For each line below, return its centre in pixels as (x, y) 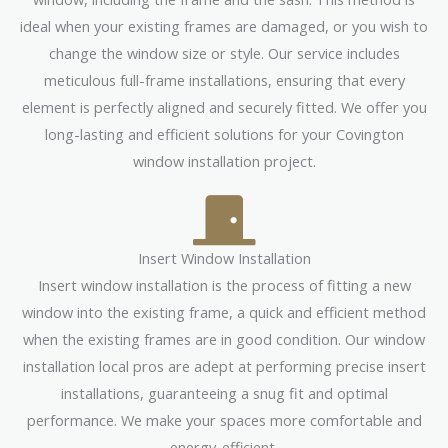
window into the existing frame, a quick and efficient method (224, 311)
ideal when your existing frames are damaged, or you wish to (224, 25)
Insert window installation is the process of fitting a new (224, 284)
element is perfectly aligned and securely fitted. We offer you (224, 106)
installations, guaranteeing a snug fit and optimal (224, 392)
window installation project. (224, 160)
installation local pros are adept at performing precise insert (224, 365)
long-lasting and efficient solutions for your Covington (224, 133)
